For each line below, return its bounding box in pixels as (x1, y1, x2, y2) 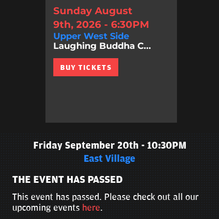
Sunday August (53, 4, 132, 17)
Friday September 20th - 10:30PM (33, 140, 186, 152)
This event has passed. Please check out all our (12, 192, 198, 203)
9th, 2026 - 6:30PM (53, 18, 149, 30)
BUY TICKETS (60, 63, 111, 72)
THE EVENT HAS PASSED (12, 174, 123, 186)
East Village (84, 153, 135, 165)
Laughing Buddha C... (53, 40, 151, 51)
